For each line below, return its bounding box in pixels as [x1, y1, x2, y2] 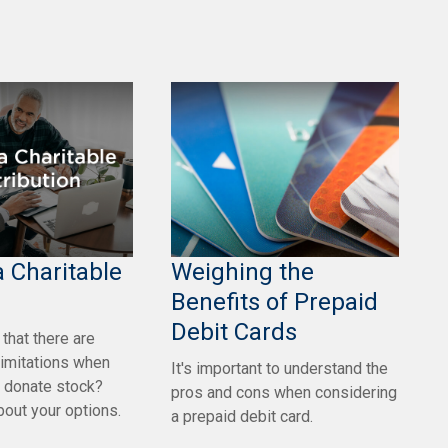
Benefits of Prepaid [171, 287, 378, 316]
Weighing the [171, 257, 314, 286]
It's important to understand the [171, 358, 388, 378]
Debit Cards [171, 317, 297, 346]
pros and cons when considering [171, 382, 397, 402]
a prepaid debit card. [171, 406, 313, 426]
